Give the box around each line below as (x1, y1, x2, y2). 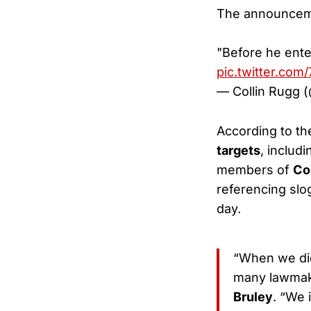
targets (217, 142, 260, 158)
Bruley (233, 289, 273, 305)
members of (217, 162, 293, 177)
